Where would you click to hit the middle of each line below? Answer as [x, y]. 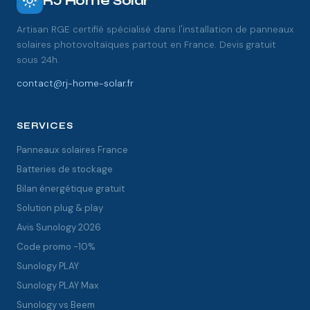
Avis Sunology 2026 [59, 227]
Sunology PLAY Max [58, 285]
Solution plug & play [60, 208]
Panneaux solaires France [72, 150]
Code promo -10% [56, 247]
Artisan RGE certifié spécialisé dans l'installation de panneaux [155, 29]
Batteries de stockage [65, 169]
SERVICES [45, 126]
